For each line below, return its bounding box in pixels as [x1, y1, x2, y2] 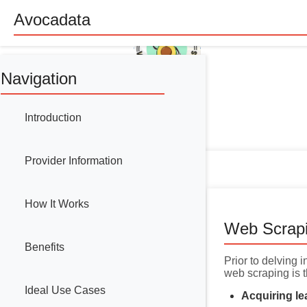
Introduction [25, 112, 82, 124]
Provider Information [25, 155, 123, 167]
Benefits [25, 241, 64, 254]
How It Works [25, 198, 89, 210]
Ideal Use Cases [25, 284, 106, 297]
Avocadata [14, 10, 90, 29]
